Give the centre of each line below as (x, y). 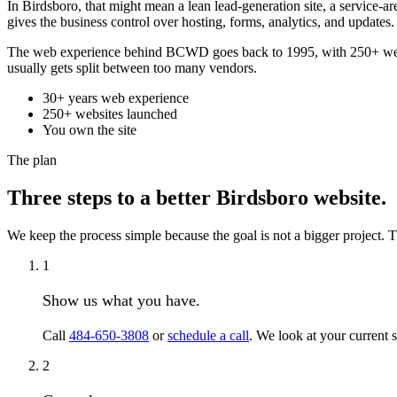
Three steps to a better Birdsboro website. (197, 198)
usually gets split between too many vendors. (132, 68)
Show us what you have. (121, 301)
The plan (32, 160)
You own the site (90, 130)
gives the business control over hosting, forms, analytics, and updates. (201, 22)
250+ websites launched (110, 114)
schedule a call (208, 336)
